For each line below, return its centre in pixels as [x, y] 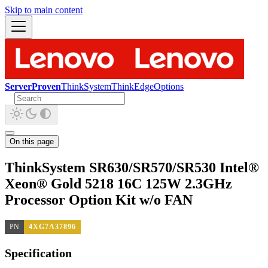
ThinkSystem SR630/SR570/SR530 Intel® [132, 167]
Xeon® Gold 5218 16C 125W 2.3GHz [118, 183]
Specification [38, 253]
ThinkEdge [133, 86]
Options [169, 86]
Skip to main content [44, 10]
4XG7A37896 [52, 226]
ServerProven [33, 86]
